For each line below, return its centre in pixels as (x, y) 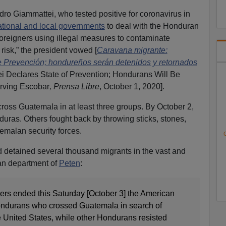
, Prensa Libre (74, 86)
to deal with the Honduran (152, 26)
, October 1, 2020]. (132, 86)
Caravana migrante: (132, 50)
